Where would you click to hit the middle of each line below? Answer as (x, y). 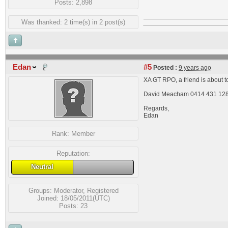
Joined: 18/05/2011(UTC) (73, 198)
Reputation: (73, 153)
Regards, (156, 108)
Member (83, 134)
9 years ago (195, 68)
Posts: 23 (73, 206)
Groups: (41, 190)
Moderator (68, 190)
